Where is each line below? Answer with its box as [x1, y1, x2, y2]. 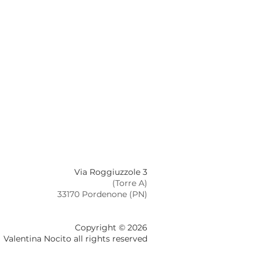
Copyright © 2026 [75, 222, 147, 233]
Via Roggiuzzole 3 [74, 166, 147, 177]
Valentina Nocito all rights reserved [4, 233, 147, 244]
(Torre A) [112, 177, 147, 188]
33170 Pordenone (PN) [57, 188, 147, 199]
